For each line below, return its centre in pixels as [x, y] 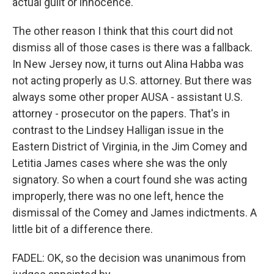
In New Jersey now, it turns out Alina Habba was [128, 64]
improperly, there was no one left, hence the [118, 196]
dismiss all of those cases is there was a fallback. [132, 47]
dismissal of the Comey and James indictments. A [135, 213]
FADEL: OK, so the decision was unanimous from [129, 258]
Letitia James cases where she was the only [120, 163]
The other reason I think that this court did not [123, 31]
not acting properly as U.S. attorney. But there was [132, 80]
